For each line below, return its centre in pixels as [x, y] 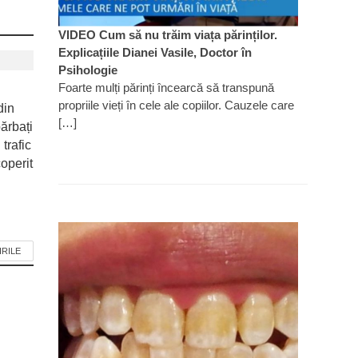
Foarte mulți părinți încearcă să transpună [166, 87]
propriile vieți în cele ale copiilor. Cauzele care [176, 105]
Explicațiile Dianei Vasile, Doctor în [155, 52]
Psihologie [88, 70]
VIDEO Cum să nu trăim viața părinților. [167, 34]
